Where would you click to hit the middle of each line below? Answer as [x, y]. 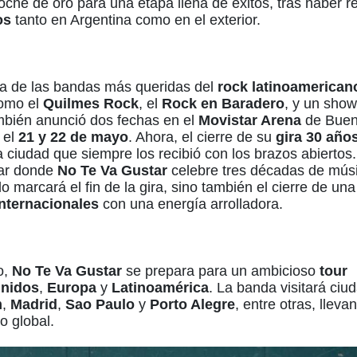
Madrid [34, 305]
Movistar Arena [250, 121]
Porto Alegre [192, 305]
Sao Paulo [100, 305]
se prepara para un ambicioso [221, 271]
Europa [72, 288]
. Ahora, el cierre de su [202, 137]
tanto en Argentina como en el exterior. [136, 20]
